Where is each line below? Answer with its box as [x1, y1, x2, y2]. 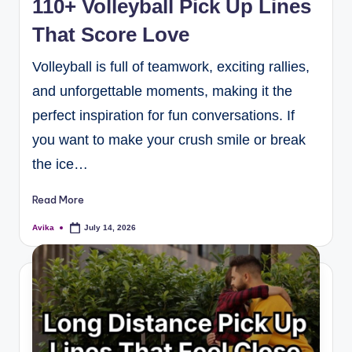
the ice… [32, 156, 88, 173]
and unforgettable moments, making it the [32, 83, 292, 100]
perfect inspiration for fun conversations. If [32, 108, 295, 124]
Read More [32, 193, 84, 207]
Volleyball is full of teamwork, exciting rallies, [32, 59, 310, 75]
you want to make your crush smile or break [32, 132, 306, 148]
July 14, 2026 [84, 222, 137, 232]
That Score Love [32, 23, 189, 47]
